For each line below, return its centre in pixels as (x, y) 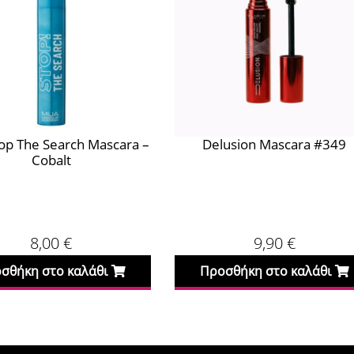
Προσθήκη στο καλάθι (265, 271)
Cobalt (51, 160)
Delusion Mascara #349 (275, 145)
